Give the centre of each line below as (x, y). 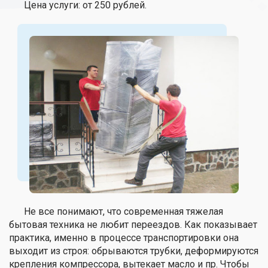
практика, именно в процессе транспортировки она (124, 237)
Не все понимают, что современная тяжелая (124, 211)
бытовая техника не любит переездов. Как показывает (133, 224)
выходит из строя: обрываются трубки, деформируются (134, 251)
